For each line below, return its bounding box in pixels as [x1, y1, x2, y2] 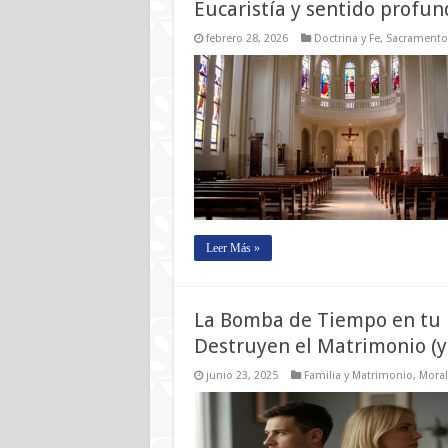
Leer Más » [205, 241, 260, 255]
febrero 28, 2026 [205, 32, 288, 45]
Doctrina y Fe [313, 32, 380, 45]
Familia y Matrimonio [303, 369, 413, 382]
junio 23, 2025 [205, 369, 278, 382]
